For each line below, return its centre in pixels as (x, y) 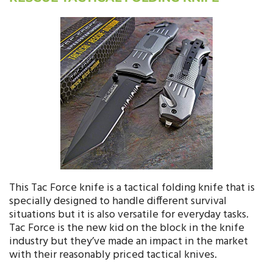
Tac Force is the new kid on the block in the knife (127, 229)
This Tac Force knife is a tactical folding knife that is (132, 188)
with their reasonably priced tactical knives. (113, 255)
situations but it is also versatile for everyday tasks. (129, 215)
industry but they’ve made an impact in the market (129, 242)
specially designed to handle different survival (118, 202)
